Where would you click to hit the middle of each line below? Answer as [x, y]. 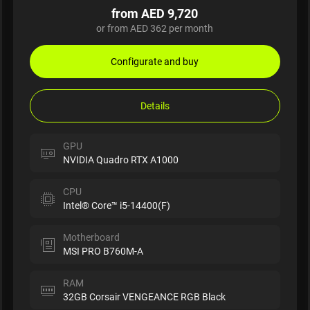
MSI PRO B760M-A [103, 250]
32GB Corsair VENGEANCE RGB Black [144, 296]
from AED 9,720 [155, 13]
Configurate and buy [155, 61]
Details [155, 105]
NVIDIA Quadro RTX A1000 [120, 159]
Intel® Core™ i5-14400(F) [116, 205]
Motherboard [91, 237]
